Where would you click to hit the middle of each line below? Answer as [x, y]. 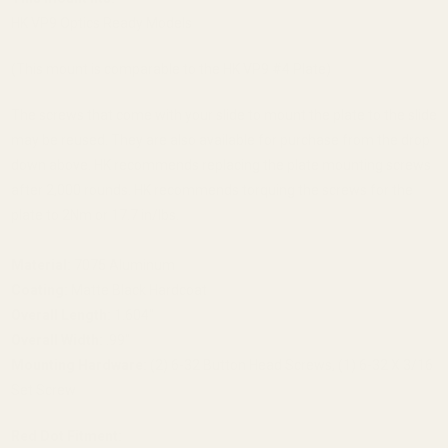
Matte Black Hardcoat [138, 290]
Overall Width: [58, 340]
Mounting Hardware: [80, 365]
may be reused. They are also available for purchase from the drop [220, 140]
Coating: [40, 290]
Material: [42, 265]
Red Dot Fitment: [66, 436]
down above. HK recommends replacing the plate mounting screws [220, 165]
